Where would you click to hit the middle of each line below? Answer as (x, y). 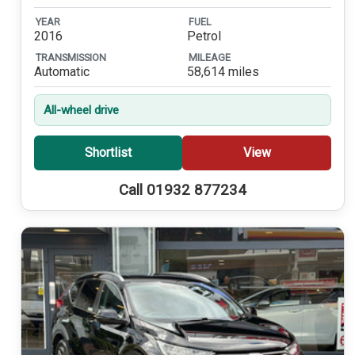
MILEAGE (209, 57)
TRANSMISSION (71, 57)
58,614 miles (223, 72)
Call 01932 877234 (182, 190)
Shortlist (108, 153)
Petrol (204, 36)
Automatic (61, 72)
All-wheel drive (81, 111)
